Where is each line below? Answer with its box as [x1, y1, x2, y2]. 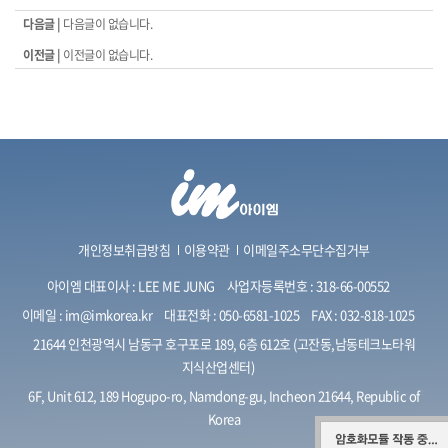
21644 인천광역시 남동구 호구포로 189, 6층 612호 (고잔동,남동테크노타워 [33, 334, 415, 353]
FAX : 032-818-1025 [311, 305, 415, 324]
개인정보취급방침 [78, 240, 171, 259]
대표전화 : [164, 305, 219, 324]
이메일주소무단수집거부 [243, 240, 370, 259]
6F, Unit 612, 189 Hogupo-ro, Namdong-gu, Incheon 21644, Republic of [28, 386, 420, 405]
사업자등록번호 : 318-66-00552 [226, 276, 390, 295]
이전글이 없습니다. [63, 46, 152, 64]
